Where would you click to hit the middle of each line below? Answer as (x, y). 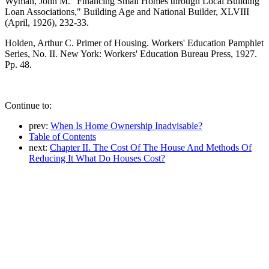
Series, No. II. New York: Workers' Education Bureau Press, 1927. (131, 54)
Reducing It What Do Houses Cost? (97, 159)
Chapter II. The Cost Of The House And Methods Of (151, 148)
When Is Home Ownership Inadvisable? (126, 126)
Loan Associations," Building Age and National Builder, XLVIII (127, 12)
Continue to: (28, 106)
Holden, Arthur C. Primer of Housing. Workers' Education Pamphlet (134, 43)
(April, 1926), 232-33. (47, 23)
